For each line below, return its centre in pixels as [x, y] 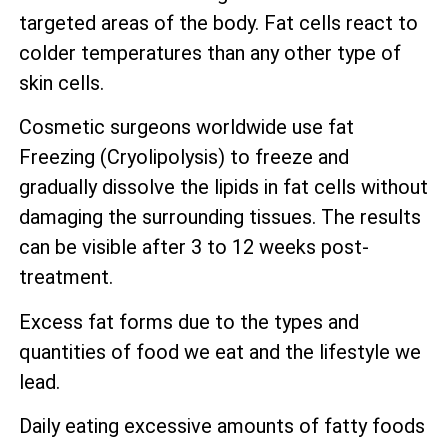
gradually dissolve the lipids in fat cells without [223, 187]
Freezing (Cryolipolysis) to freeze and [184, 157]
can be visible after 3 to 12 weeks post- [194, 247]
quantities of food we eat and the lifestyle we [220, 351]
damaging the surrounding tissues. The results [220, 217]
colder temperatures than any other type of [210, 53]
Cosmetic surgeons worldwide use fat [186, 127]
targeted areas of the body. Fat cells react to [218, 23]
